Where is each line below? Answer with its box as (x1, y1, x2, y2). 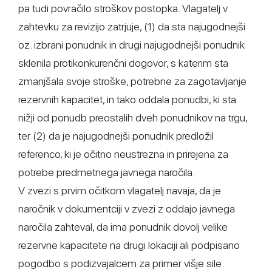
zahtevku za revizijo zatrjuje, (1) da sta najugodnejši (18, 20, 245, 33)
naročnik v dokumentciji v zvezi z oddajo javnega (18, 202, 235, 215)
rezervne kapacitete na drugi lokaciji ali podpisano (18, 239, 240, 251)
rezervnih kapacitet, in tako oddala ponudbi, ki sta (18, 93, 236, 106)
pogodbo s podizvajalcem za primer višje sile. (18, 257, 223, 270)
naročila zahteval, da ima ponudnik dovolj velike (18, 220, 228, 233)
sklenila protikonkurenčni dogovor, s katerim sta (18, 56, 228, 69)
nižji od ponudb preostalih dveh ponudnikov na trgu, (18, 111, 247, 124)
